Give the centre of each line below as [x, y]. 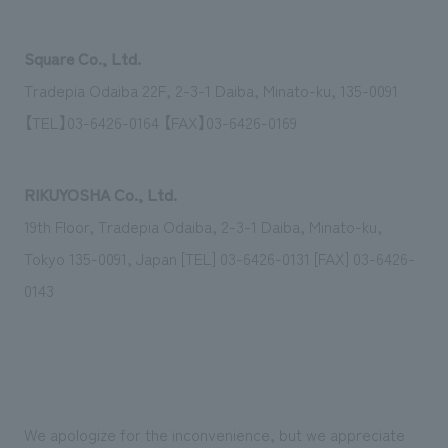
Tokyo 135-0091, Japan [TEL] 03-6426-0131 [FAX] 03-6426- [219, 258]
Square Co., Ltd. [82, 58]
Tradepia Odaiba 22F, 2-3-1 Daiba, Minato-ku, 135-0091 [210, 90]
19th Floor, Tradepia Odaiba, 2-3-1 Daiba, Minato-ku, [202, 226]
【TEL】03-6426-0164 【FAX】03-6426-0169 [160, 122]
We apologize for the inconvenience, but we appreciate [214, 434]
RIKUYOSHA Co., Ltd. [100, 194]
